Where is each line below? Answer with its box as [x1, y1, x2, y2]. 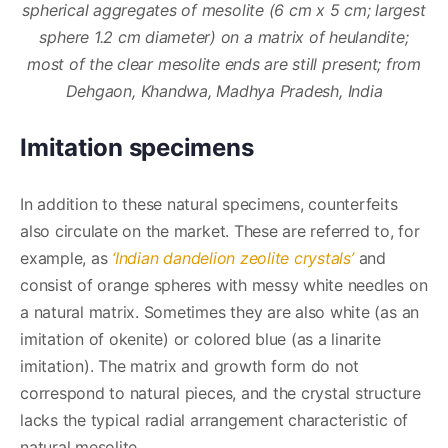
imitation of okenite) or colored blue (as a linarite [20, 328, 381, 349]
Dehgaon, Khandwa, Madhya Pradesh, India [65, 80, 383, 101]
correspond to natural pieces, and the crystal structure [20, 382, 421, 403]
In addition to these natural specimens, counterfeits [20, 193, 398, 214]
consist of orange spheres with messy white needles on [20, 274, 428, 295]
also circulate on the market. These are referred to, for [20, 220, 420, 241]
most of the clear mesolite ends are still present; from [27, 53, 421, 74]
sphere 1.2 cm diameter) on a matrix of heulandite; [39, 26, 409, 47]
